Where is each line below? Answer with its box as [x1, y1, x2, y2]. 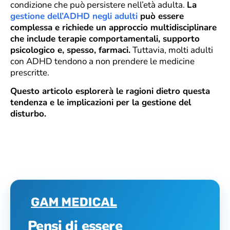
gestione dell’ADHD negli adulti [10, 10, 138, 22]
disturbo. [10, 108, 46, 120]
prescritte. [10, 66, 51, 79]
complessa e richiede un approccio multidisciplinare [10, 21, 217, 33]
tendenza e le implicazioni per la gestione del [10, 97, 191, 109]
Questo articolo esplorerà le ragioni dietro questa [10, 85, 210, 98]
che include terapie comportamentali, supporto [10, 32, 200, 45]
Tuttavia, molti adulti [130, 44, 213, 56]
